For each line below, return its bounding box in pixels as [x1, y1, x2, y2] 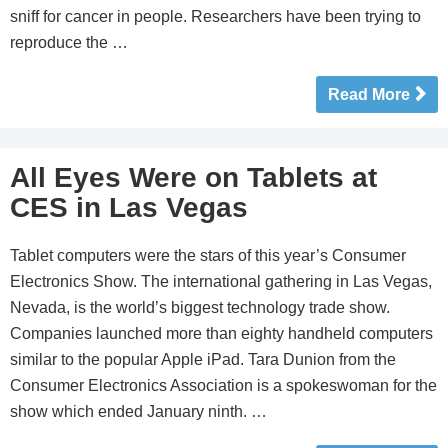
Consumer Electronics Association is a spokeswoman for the [10, 377, 437, 394]
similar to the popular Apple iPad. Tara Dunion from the [10, 351, 396, 368]
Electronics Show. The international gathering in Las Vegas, [10, 273, 432, 290]
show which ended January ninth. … [10, 403, 267, 420]
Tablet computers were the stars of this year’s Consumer [10, 247, 406, 264]
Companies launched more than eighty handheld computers [10, 325, 433, 342]
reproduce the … [10, 34, 128, 51]
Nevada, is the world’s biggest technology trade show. [10, 299, 390, 316]
